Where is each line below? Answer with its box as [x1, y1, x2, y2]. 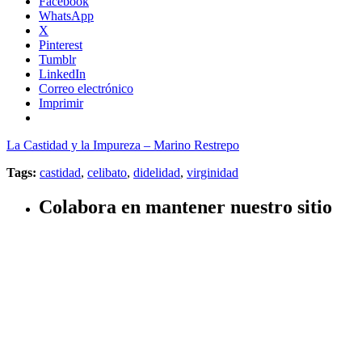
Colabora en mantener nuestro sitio [39, 196, 332, 217]
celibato [87, 165, 127, 179]
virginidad [187, 165, 238, 179]
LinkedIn [39, 66, 86, 81]
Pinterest [39, 37, 82, 52]
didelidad [133, 165, 180, 179]
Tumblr [39, 52, 76, 66]
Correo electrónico [39, 81, 133, 95]
